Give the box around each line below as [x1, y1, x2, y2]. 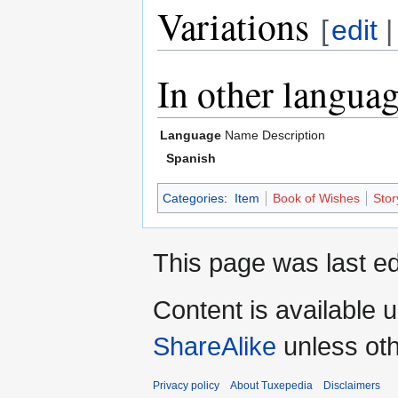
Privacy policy [153, 379, 219, 393]
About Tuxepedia [230, 379, 313, 393]
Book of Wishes [272, 191, 360, 206]
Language [160, 128, 221, 143]
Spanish [165, 151, 216, 166]
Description [262, 128, 325, 143]
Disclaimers [323, 379, 380, 393]
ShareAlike [153, 331, 276, 362]
